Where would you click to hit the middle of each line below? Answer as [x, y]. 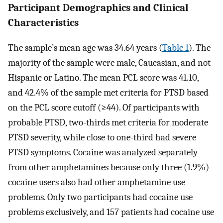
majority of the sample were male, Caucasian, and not [109, 63]
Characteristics [43, 22]
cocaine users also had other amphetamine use [97, 182]
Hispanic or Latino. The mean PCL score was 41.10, [103, 78]
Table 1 [175, 48]
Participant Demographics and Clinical [98, 7]
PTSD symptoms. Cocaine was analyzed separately [103, 153]
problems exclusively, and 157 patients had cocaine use [111, 212]
